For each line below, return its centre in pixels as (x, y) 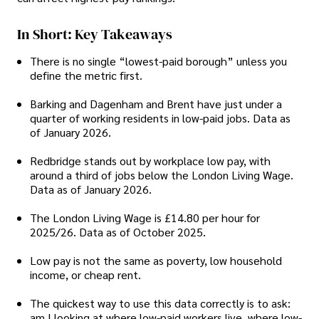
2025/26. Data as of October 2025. (118, 231)
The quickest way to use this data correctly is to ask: (160, 303)
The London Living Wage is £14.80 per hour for (145, 217)
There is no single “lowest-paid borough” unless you (158, 61)
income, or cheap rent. (85, 274)
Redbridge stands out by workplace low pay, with (150, 160)
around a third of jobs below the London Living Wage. (162, 174)
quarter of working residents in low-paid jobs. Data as (160, 117)
